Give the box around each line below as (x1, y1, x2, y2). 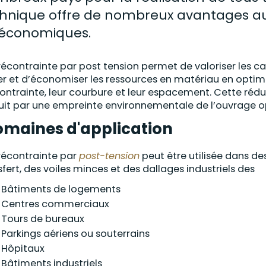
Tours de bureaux (1, 212, 84, 226)
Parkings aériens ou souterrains (1, 227, 150, 240)
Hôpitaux (1, 242, 45, 255)
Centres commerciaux (1, 197, 109, 211)
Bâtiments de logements (1, 182, 121, 196)
